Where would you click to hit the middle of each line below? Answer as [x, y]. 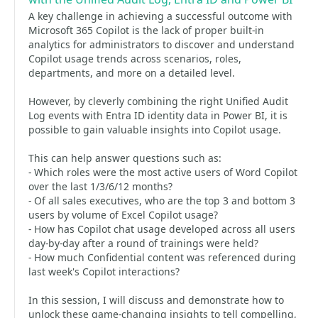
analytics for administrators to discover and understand [161, 44]
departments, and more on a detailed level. [132, 73]
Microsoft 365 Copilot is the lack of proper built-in [146, 30]
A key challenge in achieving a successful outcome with [160, 16]
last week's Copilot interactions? [104, 272]
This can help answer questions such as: [125, 158]
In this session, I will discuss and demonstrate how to [156, 300]
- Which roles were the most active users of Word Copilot [163, 172]
